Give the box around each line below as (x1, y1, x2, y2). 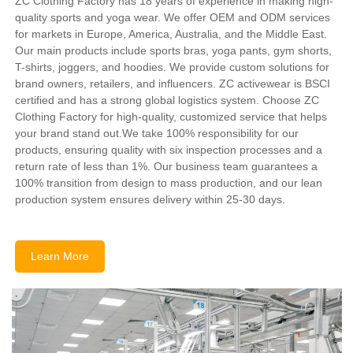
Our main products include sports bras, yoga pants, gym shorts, (15, 44, 333, 58)
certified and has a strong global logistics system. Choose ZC (15, 94, 320, 107)
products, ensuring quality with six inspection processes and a (15, 143, 323, 157)
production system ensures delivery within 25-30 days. (15, 193, 286, 206)
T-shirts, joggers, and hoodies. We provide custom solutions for (15, 61, 330, 74)
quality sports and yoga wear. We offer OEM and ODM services (15, 11, 331, 24)
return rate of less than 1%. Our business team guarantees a (15, 160, 318, 173)
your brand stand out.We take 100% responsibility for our (15, 127, 299, 140)
